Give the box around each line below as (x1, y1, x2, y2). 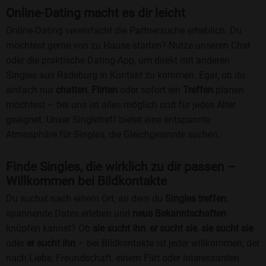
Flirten (91, 84, 118, 96)
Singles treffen (165, 193, 226, 205)
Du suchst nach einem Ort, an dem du (6, 193, 165, 205)
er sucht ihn (27, 237, 75, 249)
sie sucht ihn (93, 223, 145, 235)
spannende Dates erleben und (6, 208, 132, 220)
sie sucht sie (201, 223, 253, 235)
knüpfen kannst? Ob (6, 223, 93, 235)
